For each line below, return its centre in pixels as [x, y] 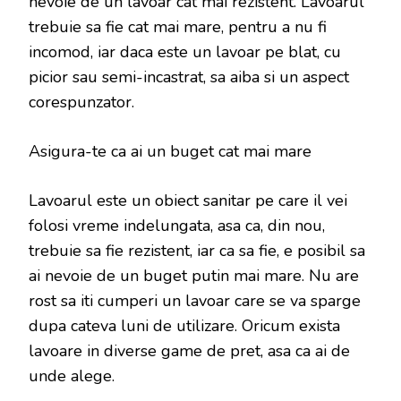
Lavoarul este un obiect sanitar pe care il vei [188, 201]
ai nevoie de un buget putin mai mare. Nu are [194, 276]
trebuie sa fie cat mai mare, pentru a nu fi [178, 27]
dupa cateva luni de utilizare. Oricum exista [184, 326]
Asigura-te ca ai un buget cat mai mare [170, 152]
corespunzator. [81, 102]
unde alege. [72, 376]
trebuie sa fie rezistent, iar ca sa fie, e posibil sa [197, 251]
